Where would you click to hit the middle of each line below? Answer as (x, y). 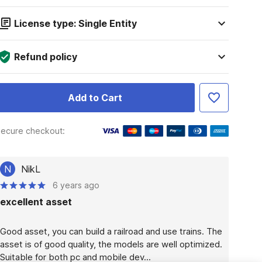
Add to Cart (95, 98)
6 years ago (76, 185)
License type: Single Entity (75, 23)
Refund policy (45, 57)
